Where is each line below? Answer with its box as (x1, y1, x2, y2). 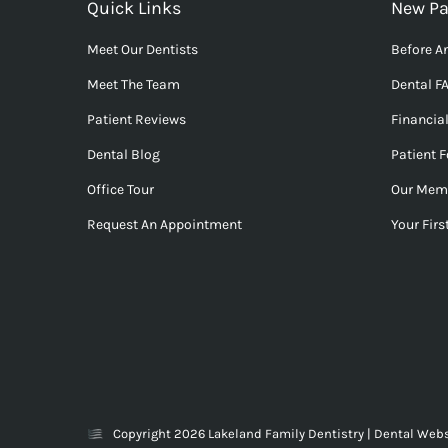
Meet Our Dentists (87, 40, 198, 58)
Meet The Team (87, 75, 180, 93)
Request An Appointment (87, 215, 242, 233)
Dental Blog (87, 145, 160, 163)
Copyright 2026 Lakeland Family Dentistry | (113, 426, 374, 442)
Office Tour (87, 180, 154, 198)
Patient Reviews (87, 110, 186, 128)
